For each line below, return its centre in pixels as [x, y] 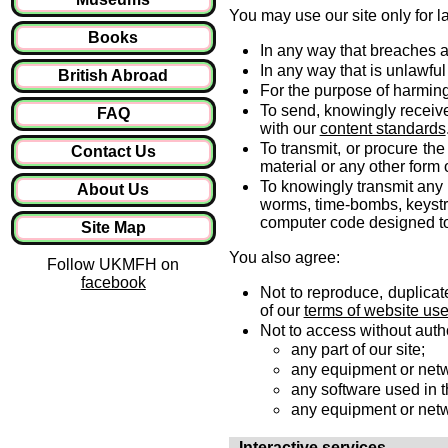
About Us [113, 189]
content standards [382, 128]
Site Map [113, 227]
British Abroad [113, 75]
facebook [113, 282]
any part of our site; [357, 349]
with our [289, 128]
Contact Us [113, 151]
